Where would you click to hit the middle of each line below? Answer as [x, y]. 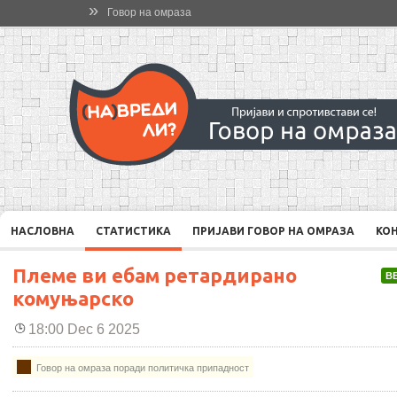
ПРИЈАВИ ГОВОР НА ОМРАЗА [273, 231]
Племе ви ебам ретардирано [155, 275]
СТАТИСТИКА [133, 231]
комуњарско [73, 298]
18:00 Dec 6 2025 [84, 329]
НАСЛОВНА [43, 231]
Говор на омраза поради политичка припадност [141, 367]
